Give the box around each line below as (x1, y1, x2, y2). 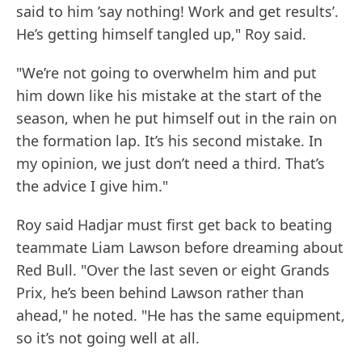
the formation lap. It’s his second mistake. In (16, 131, 322, 151)
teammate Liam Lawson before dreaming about (16, 238, 343, 258)
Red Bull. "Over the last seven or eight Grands (16, 260, 330, 280)
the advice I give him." (16, 176, 168, 196)
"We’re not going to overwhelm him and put (16, 63, 317, 83)
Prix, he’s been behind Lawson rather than (16, 283, 304, 303)
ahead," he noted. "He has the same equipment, (16, 305, 345, 326)
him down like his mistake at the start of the (16, 86, 322, 106)
